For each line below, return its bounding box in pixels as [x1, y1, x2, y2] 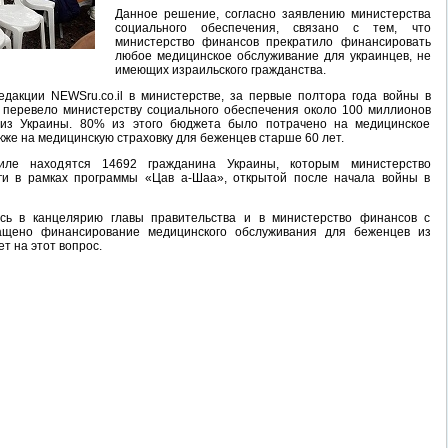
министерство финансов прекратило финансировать [114, 35, 431, 49]
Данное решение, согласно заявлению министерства [114, 7, 431, 21]
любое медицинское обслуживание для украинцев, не [114, 49, 431, 63]
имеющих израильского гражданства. [114, 63, 326, 77]
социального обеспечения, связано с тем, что [114, 21, 431, 35]
